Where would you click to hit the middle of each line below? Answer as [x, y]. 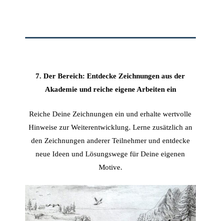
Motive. [110, 167]
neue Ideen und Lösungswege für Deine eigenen [110, 153]
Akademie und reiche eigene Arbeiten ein [110, 89]
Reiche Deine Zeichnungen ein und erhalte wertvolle [110, 113]
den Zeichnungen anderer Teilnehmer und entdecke [110, 140]
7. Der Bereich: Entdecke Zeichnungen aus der [110, 75]
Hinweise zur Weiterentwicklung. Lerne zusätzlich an [110, 127]
